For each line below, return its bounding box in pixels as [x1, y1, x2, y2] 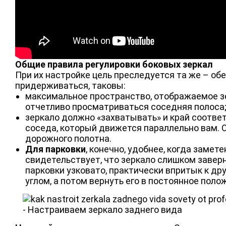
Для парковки [25, 143, 86, 154]
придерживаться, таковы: [15, 80, 126, 91]
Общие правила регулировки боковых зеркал [15, 59, 213, 70]
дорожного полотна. [25, 133, 111, 144]
